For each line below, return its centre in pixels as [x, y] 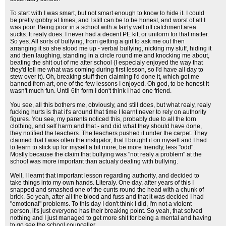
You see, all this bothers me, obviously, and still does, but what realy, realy [110, 105]
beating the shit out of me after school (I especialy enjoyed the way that [106, 63]
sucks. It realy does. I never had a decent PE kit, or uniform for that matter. [109, 34]
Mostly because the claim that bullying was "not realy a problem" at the [106, 154]
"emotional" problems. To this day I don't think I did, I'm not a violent [101, 204]
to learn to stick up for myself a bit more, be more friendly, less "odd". [102, 147]
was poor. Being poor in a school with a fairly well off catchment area [103, 27]
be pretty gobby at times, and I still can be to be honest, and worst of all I [108, 20]
